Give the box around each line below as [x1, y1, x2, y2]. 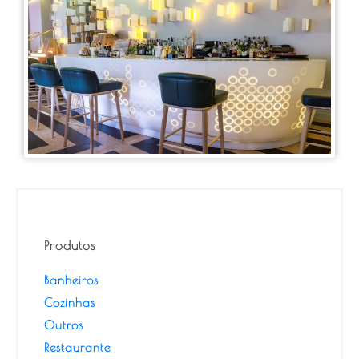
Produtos [44, 237, 96, 252]
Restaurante [44, 340, 111, 354]
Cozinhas [44, 295, 95, 309]
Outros [44, 317, 83, 332]
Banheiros [44, 272, 99, 287]
